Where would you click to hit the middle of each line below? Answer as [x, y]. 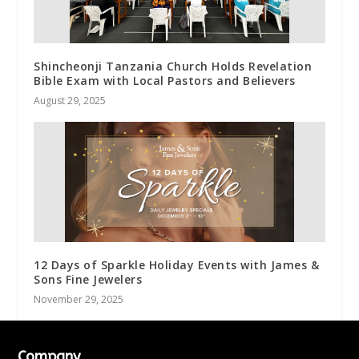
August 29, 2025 [70, 101]
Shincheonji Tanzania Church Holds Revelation [173, 67]
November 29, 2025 [79, 300]
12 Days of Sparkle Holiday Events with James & [177, 265]
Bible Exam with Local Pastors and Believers [165, 81]
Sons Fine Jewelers [88, 280]
